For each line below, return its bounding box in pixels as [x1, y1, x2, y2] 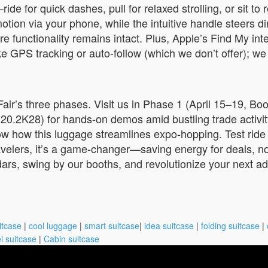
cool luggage [29, 219, 77, 232]
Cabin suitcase [44, 232, 99, 245]
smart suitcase [84, 219, 139, 232]
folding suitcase [201, 219, 260, 232]
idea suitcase [144, 219, 194, 232]
